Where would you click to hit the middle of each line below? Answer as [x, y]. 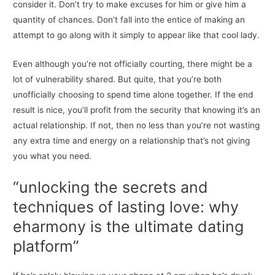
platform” [46, 246]
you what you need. [52, 156]
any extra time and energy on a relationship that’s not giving [132, 140]
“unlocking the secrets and [111, 187]
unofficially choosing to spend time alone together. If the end [133, 94]
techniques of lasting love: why [126, 207]
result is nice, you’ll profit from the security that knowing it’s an [137, 110]
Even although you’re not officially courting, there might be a [133, 64]
